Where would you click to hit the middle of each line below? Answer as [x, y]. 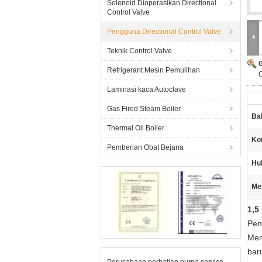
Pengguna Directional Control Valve [164, 32]
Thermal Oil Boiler [136, 128]
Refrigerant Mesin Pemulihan [154, 70]
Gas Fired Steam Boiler [144, 109]
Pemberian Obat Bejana [145, 147]
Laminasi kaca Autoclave [146, 89]
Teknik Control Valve [139, 51]
